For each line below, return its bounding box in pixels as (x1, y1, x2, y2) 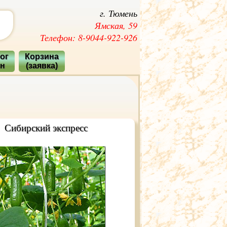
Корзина (25, 52, 59, 61)
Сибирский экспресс (4, 121, 88, 134)
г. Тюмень (100, 7, 137, 19)
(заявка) (26, 61, 58, 70)
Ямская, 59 (95, 19, 137, 31)
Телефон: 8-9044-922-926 (40, 31, 137, 44)
